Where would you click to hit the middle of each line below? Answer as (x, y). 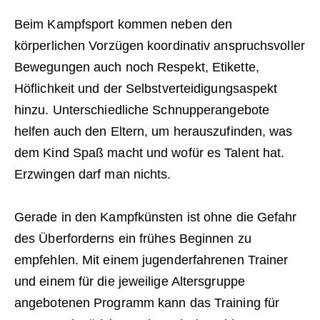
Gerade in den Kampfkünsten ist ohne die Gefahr (155, 217)
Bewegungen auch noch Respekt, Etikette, (136, 67)
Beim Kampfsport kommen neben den (123, 25)
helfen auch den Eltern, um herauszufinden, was (153, 132)
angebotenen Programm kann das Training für (147, 303)
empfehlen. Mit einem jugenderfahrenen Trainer (151, 260)
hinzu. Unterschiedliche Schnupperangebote (142, 110)
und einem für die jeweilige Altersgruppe (129, 282)
